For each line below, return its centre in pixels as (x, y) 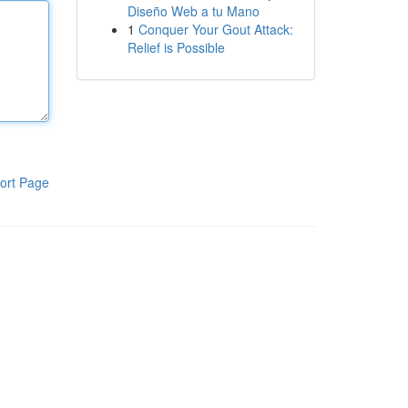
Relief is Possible (176, 47)
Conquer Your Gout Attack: (215, 29)
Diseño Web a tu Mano (193, 11)
